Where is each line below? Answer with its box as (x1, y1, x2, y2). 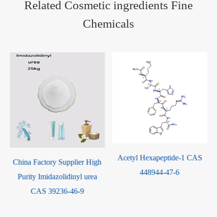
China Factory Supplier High (13, 157, 102, 166)
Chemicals (83, 17, 134, 31)
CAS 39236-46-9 (31, 186, 84, 195)
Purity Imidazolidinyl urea (17, 172, 97, 181)
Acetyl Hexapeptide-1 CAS (117, 154, 202, 162)
